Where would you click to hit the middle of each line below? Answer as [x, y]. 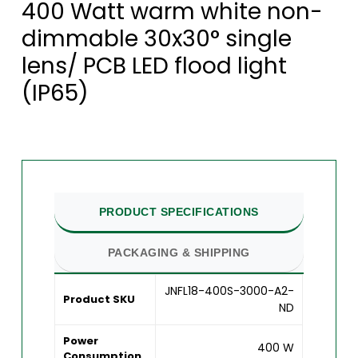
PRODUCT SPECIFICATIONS [179, 212]
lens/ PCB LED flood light [154, 66]
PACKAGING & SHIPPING [179, 253]
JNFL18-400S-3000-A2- [230, 291]
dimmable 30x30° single [156, 38]
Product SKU [99, 300]
